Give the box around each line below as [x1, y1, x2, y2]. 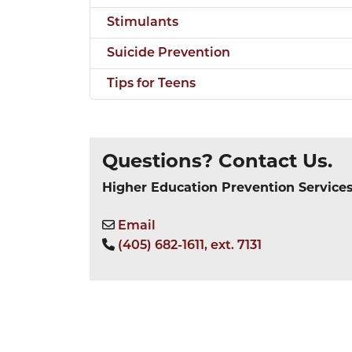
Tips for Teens [107, 78, 196, 90]
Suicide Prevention [107, 47, 230, 60]
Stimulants [107, 16, 178, 29]
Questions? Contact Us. [102, 149, 332, 172]
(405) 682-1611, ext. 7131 [118, 240, 262, 252]
